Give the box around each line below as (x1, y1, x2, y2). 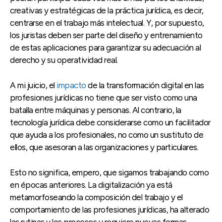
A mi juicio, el (10, 80, 56, 91)
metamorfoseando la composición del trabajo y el (10, 192, 183, 203)
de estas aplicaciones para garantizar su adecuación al (10, 43, 201, 53)
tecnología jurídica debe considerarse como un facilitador (10, 117, 211, 128)
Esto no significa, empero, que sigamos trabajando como (10, 167, 209, 178)
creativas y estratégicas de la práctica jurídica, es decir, (10, 5, 204, 16)
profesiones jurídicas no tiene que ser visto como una (10, 93, 197, 103)
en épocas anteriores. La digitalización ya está (10, 180, 172, 190)
